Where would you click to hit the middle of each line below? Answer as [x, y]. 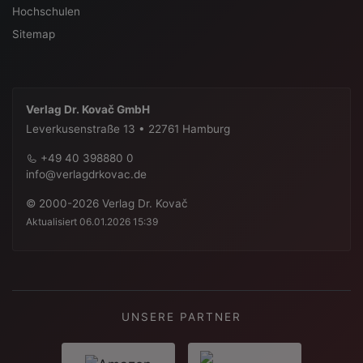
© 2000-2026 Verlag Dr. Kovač [107, 204]
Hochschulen [46, 12]
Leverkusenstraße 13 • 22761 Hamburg [128, 129]
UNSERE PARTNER [181, 316]
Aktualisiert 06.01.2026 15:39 [92, 222]
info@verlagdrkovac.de [86, 175]
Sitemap [34, 34]
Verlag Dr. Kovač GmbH [88, 110]
